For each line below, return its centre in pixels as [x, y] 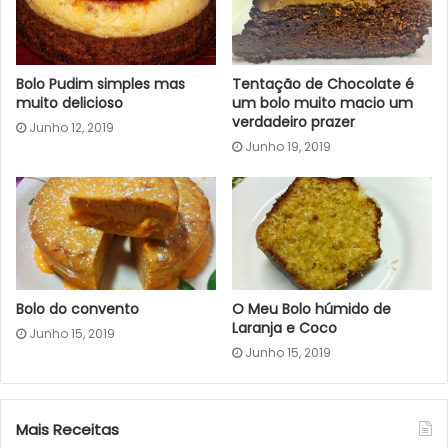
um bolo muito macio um [322, 103]
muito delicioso [69, 103]
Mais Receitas [67, 430]
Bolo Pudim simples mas [100, 84]
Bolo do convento [77, 309]
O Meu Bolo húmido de [311, 309]
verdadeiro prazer [293, 122]
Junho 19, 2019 [288, 147]
